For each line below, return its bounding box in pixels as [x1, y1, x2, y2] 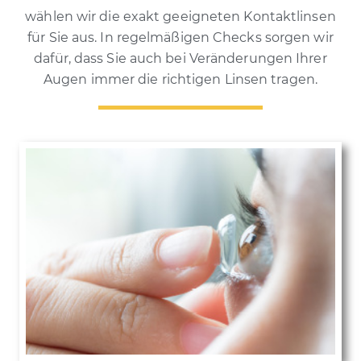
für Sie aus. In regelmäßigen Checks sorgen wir [27, 30, 334, 46]
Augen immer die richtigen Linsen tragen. [43, 72, 317, 88]
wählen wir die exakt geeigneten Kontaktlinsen [25, 9, 336, 25]
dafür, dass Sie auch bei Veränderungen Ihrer [34, 51, 327, 67]
